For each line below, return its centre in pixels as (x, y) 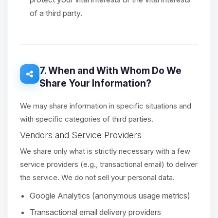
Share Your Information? (95, 83)
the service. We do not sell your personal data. (97, 177)
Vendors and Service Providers (81, 135)
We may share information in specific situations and (106, 106)
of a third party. (56, 13)
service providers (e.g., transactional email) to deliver (109, 164)
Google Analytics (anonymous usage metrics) (110, 196)
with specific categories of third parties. (87, 119)
